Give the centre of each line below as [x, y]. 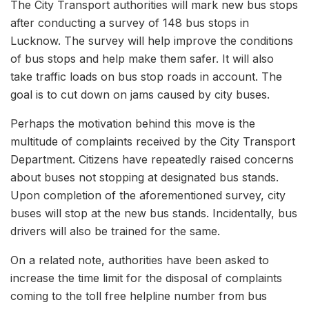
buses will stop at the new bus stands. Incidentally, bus [154, 213]
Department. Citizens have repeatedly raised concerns [152, 160]
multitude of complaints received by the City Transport [153, 142]
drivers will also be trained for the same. [115, 231]
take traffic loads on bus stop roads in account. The [146, 77]
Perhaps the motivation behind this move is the [133, 124]
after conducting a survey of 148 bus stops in [130, 23]
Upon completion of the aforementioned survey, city [148, 196]
